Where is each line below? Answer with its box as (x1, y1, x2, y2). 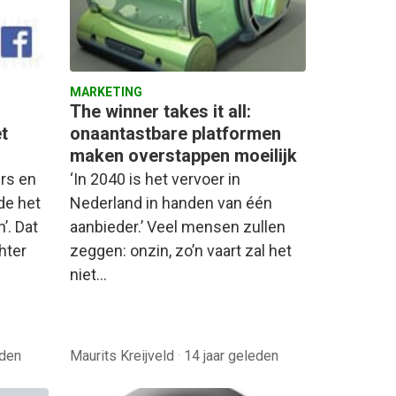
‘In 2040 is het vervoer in (70, 170, 240, 189)
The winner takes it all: (70, 101, 251, 123)
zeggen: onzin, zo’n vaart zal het (70, 241, 292, 261)
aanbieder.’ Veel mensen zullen (70, 217, 286, 237)
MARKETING (70, 85, 142, 100)
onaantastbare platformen (70, 123, 281, 145)
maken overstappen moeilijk (70, 145, 297, 167)
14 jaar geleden (184, 346, 278, 364)
